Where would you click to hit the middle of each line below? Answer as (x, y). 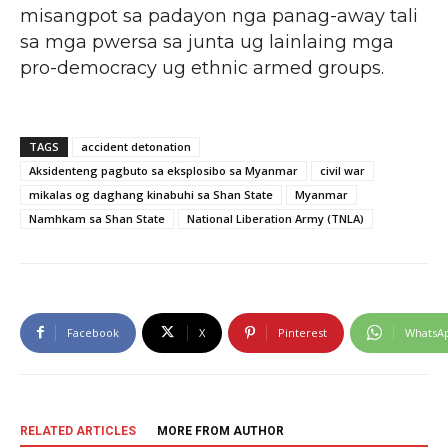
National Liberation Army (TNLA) (275, 218)
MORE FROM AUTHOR (220, 430)
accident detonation (136, 146)
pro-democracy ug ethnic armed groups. (202, 67)
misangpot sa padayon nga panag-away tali (219, 15)
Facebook (93, 332)
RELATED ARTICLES (78, 430)
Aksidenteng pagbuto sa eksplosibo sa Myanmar (163, 170)
